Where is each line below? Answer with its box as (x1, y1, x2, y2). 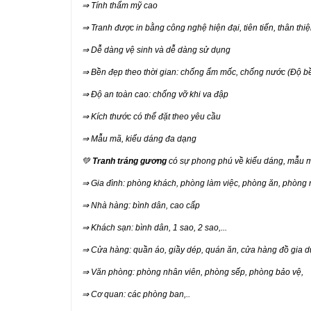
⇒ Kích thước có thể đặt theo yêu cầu (82, 112, 221, 121)
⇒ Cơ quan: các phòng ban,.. (82, 289, 190, 299)
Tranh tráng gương (92, 156, 167, 166)
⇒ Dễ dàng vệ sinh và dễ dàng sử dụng (82, 45, 230, 55)
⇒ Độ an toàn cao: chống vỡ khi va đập (82, 90, 228, 99)
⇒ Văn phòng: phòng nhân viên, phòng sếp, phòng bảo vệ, (82, 267, 305, 277)
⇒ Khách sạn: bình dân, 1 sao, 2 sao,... (82, 223, 227, 233)
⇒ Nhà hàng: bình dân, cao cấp (82, 201, 200, 210)
